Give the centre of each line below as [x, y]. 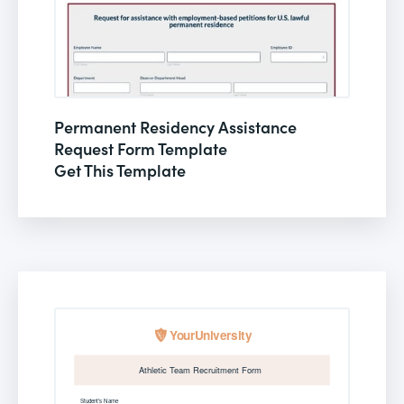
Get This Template [120, 170]
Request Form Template [141, 148]
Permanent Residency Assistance [175, 126]
